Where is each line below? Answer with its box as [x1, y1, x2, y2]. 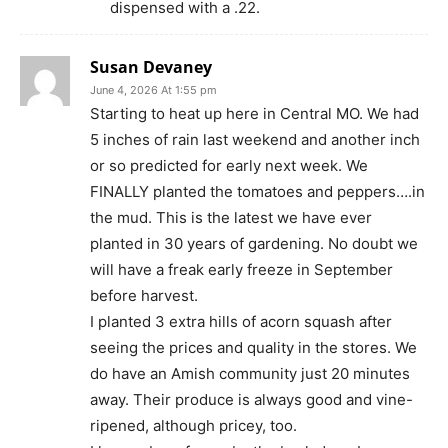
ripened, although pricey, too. [90, 416, 297, 436]
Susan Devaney [90, 56, 212, 79]
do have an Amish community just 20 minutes [90, 364, 410, 384]
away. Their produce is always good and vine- [90, 390, 413, 410]
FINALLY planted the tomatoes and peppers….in [90, 182, 425, 202]
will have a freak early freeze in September [90, 260, 393, 280]
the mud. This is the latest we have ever [90, 208, 372, 228]
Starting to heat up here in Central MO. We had [90, 104, 419, 124]
